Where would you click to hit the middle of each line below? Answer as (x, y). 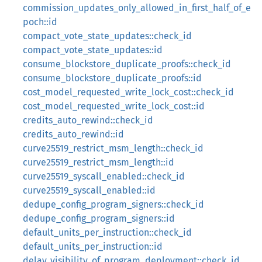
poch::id (40, 22)
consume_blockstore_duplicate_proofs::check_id (127, 64)
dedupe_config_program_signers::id (99, 218)
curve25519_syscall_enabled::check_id (104, 176)
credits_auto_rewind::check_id (88, 120)
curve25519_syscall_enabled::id (89, 190)
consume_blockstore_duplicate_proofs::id (112, 78)
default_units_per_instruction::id (93, 247)
